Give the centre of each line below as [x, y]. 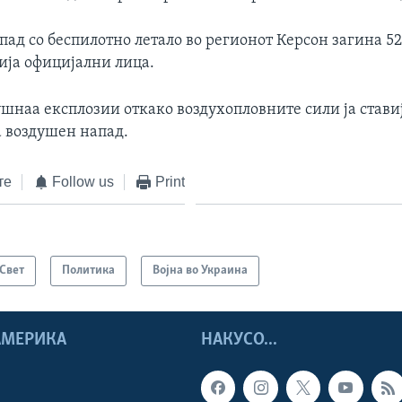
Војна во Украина [201, 271]
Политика [89, 271]
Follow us [83, 181]
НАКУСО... [239, 341]
